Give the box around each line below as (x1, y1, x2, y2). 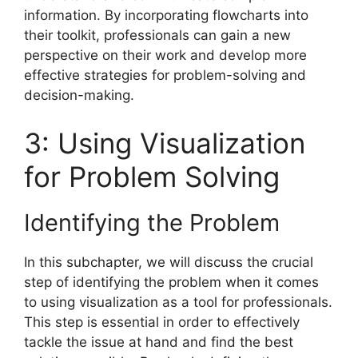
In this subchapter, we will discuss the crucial (24, 253, 313, 270)
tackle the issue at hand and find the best (24, 333, 293, 350)
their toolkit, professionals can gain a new (24, 27, 291, 44)
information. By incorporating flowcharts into (24, 7, 308, 24)
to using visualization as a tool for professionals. (24, 293, 332, 310)
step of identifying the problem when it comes (24, 273, 319, 290)
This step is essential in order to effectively (24, 313, 300, 330)
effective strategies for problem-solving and (24, 67, 306, 84)
